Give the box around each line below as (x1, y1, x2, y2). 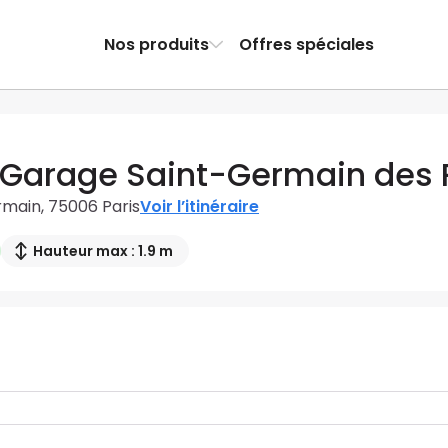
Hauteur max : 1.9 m (33, 241, 173, 262)
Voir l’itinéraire (140, 195, 259, 219)
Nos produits (103, 32, 209, 56)
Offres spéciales (238, 32, 374, 56)
